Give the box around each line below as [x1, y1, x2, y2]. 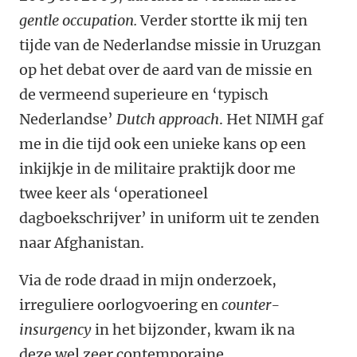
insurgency [19, 320, 92, 339]
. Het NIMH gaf [219, 110, 324, 128]
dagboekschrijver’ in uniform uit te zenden [19, 209, 320, 227]
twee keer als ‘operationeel [19, 184, 208, 202]
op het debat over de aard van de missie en [19, 61, 312, 79]
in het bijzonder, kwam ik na [92, 320, 295, 339]
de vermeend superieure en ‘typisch [19, 85, 269, 104]
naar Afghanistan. [19, 233, 144, 252]
